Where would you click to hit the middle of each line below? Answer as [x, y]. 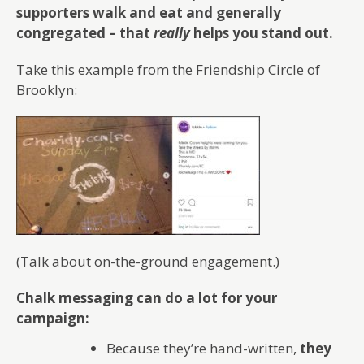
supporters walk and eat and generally [149, 12]
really [172, 32]
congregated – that [85, 32]
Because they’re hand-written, [203, 348]
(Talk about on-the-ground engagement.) [148, 261]
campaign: [53, 318]
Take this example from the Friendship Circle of [168, 69]
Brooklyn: [47, 89]
